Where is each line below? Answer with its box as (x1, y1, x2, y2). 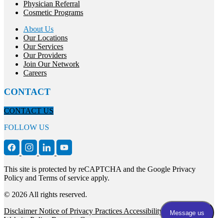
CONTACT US (4, 106, 54, 115)
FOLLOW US (4, 123, 49, 131)
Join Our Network (23, 60, 79, 69)
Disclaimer (4, 206, 39, 215)
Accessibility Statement (124, 206, 195, 215)
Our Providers (23, 51, 67, 60)
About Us (23, 25, 54, 34)
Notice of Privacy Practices (39, 206, 124, 215)
